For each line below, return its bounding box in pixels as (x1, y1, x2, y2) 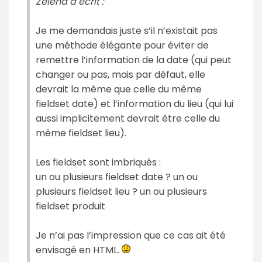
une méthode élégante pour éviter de (36, 38, 209, 52)
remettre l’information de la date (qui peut (36, 53, 232, 67)
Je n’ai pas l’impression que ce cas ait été (36, 228, 226, 242)
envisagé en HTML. (36, 243, 122, 257)
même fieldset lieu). (36, 126, 126, 140)
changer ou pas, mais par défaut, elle (36, 67, 205, 81)
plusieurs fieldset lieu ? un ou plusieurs (36, 184, 207, 198)
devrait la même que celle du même (36, 82, 202, 96)
